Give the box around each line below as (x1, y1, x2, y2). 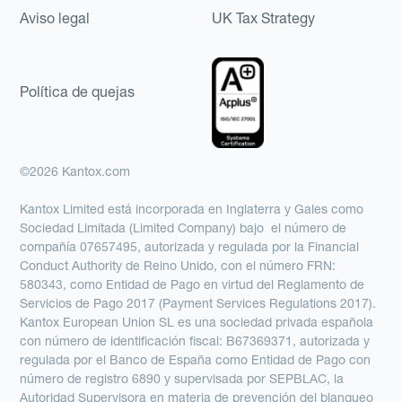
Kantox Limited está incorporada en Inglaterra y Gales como (20, 200, 364, 217)
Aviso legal (20, 8, 91, 27)
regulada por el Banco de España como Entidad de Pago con (20, 351, 371, 368)
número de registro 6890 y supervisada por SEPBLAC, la (20, 370, 345, 387)
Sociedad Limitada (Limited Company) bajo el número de (20, 219, 347, 236)
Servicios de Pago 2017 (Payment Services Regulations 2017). (20, 294, 377, 311)
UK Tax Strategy (212, 8, 315, 27)
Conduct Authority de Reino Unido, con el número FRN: (20, 257, 336, 274)
